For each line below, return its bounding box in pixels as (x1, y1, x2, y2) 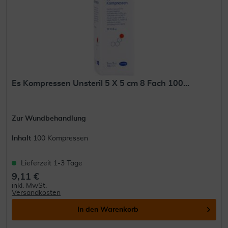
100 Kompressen (33, 135, 89, 142)
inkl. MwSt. (12, 182, 47, 190)
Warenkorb (100, 206, 139, 214)
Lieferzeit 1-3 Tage (21, 160, 83, 167)
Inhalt (12, 135, 34, 142)
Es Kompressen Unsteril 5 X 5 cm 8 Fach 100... (12, 79, 190, 88)
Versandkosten (12, 189, 61, 197)
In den (77, 206, 99, 214)
